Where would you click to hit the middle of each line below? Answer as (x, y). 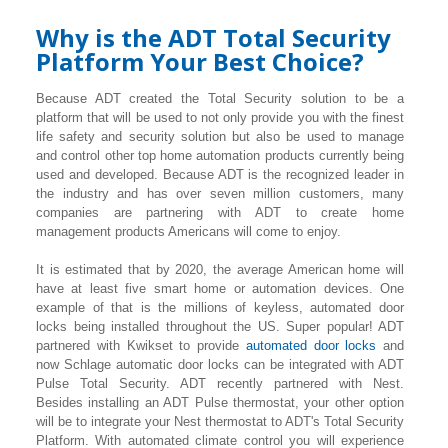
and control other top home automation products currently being (220, 156)
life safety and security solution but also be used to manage (220, 137)
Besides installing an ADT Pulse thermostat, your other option (220, 403)
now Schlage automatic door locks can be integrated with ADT (220, 365)
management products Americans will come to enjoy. (188, 232)
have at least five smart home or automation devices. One (220, 289)
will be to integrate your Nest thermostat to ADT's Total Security (220, 422)
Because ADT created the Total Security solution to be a (220, 99)
